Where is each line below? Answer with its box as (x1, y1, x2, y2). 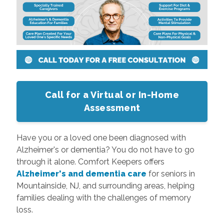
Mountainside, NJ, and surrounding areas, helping (16, 180, 194, 190)
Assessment (83, 102, 140, 113)
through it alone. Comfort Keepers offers (16, 156, 164, 166)
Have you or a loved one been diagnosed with (16, 132, 186, 142)
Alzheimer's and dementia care (16, 168, 146, 178)
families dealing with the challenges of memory (16, 192, 191, 202)
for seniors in (146, 168, 195, 178)
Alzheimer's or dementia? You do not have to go (16, 144, 194, 154)
